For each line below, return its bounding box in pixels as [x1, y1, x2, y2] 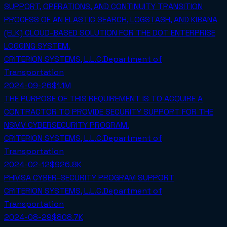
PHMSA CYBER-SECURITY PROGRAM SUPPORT [4, 172, 174, 183]
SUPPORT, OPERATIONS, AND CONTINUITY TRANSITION [4, 1, 203, 12]
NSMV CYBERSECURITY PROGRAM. [4, 120, 129, 131]
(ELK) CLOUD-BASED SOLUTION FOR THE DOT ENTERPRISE [4, 27, 215, 39]
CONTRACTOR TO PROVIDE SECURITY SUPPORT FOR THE [4, 106, 213, 118]
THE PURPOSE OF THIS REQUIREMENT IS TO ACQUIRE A [4, 93, 203, 104]
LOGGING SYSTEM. [4, 41, 70, 52]
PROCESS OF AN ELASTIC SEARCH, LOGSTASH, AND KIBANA [4, 14, 217, 25]
